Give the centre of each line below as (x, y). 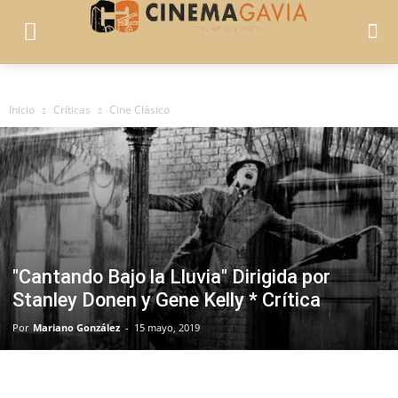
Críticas (72, 109)
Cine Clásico (139, 109)
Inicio (22, 109)
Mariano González (76, 328)
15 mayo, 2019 (167, 328)
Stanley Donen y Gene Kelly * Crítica (167, 300)
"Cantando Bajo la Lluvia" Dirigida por (171, 277)
